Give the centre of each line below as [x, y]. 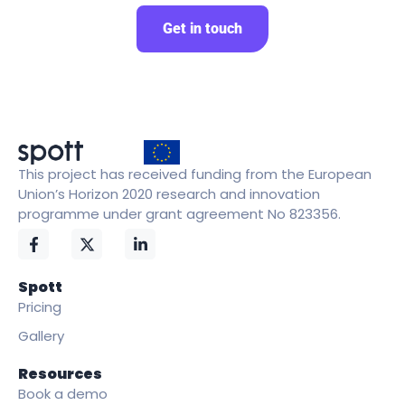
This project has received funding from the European [195, 174]
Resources [60, 374]
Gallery [41, 336]
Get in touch [202, 28]
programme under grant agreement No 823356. [179, 213]
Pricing [40, 307]
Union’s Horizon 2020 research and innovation [169, 193]
